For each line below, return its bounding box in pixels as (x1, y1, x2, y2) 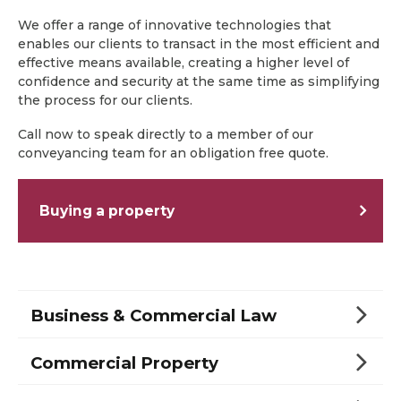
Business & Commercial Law (30, 305, 277, 327)
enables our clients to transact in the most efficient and (18, 35, 380, 52)
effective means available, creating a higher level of (18, 54, 349, 71)
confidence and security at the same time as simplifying (18, 73, 380, 90)
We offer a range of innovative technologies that (18, 16, 331, 33)
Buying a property (39, 201, 175, 219)
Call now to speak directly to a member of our (18, 126, 313, 143)
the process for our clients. (18, 91, 192, 108)
